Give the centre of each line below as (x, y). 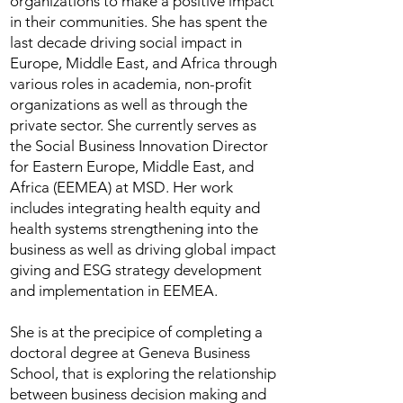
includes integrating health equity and (135, 208)
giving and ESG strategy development (136, 270)
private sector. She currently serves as (133, 125)
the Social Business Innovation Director (139, 146)
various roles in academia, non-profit (131, 84)
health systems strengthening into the (134, 228)
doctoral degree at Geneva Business (130, 353)
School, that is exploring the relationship (143, 373)
